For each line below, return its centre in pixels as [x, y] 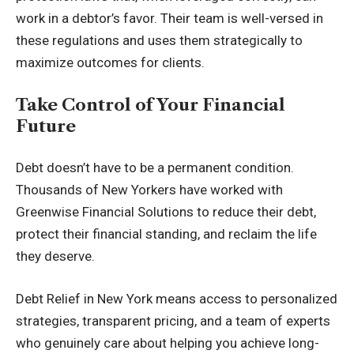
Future [46, 126]
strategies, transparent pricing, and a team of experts [173, 320]
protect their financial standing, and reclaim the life [166, 234]
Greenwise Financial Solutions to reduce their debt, [166, 212]
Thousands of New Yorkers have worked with [149, 190]
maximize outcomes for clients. [110, 62]
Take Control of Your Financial [151, 104]
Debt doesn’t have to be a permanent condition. [155, 168]
